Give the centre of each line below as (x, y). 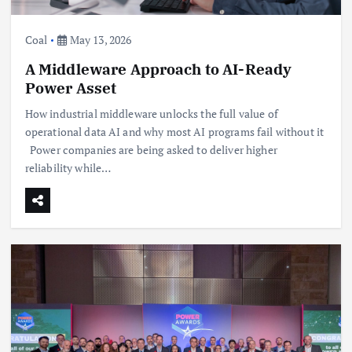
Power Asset (71, 87)
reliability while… (68, 167)
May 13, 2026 (99, 39)
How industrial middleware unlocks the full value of (151, 113)
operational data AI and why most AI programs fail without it (174, 131)
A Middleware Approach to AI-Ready (158, 68)
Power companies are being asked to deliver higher (151, 149)
